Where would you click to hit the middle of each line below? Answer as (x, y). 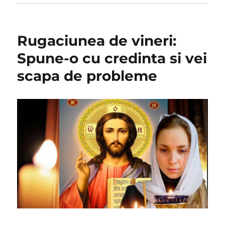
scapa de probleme (87, 76)
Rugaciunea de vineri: (97, 41)
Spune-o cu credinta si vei (112, 58)
